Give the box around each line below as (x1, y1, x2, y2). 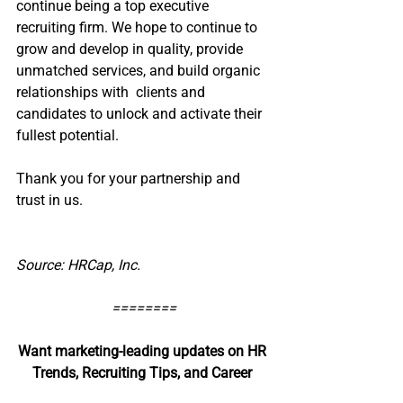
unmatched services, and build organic (16, 62, 264, 79)
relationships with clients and (16, 84, 209, 101)
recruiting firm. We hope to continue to (16, 19, 261, 36)
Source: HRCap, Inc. (16, 256, 140, 273)
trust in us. (16, 192, 86, 209)
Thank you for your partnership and (16, 170, 244, 187)
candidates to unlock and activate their (16, 105, 265, 122)
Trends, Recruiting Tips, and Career (32, 364, 255, 381)
